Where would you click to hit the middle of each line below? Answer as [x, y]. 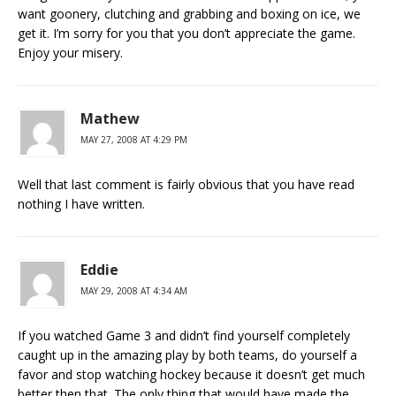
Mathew [110, 118]
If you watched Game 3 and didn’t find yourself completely [184, 335]
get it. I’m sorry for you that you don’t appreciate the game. [187, 33]
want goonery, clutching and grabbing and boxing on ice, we [189, 14]
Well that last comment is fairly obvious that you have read [186, 184]
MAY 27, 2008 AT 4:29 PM [134, 140]
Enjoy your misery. [70, 53]
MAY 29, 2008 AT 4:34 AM [134, 291]
